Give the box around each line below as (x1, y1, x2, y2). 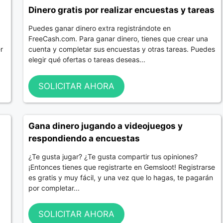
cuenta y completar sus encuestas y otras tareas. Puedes (28, 45, 215, 54)
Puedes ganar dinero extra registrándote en (28, 24, 171, 33)
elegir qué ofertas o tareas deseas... (28, 55, 145, 64)
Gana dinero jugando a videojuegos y (28, 120, 183, 131)
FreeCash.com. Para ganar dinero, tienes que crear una (28, 34, 208, 43)
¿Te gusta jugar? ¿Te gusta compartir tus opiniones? (28, 152, 198, 161)
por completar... (28, 183, 80, 192)
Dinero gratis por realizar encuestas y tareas (28, 5, 215, 15)
